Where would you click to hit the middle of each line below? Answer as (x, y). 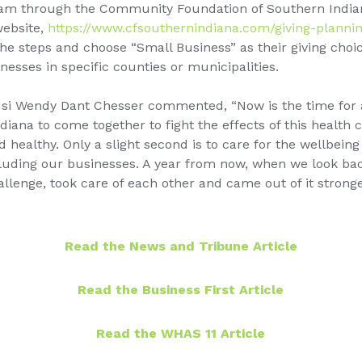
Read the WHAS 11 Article (181, 333)
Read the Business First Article (181, 289)
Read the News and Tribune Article (181, 246)
